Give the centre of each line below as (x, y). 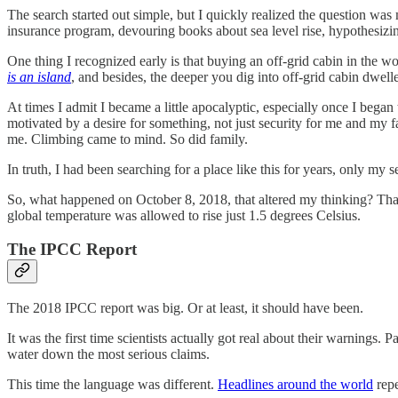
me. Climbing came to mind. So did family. (127, 139)
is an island (39, 76)
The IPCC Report (72, 250)
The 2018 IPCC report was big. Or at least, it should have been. (185, 307)
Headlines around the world (295, 384)
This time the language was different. (112, 384)
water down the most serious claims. (108, 354)
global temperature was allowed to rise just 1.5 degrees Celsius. (184, 215)
